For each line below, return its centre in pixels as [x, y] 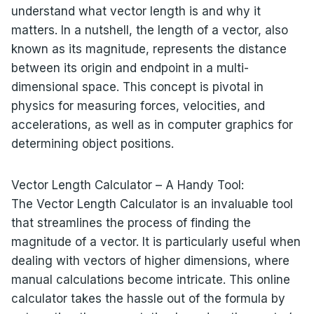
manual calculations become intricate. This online [150, 279]
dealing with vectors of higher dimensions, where [150, 260]
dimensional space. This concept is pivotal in [137, 87]
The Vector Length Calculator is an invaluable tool [152, 204]
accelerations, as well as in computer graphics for [152, 124]
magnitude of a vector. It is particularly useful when [156, 241]
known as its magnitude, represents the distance [149, 49]
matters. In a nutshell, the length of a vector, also [149, 30]
